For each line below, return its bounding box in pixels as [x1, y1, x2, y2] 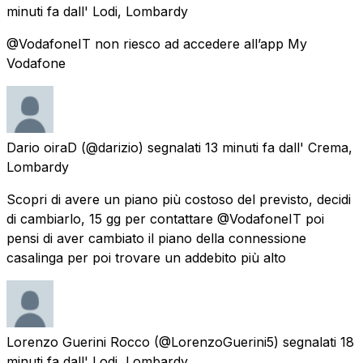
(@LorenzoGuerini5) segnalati [154, 333, 336, 350]
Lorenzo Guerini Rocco [6, 333, 150, 350]
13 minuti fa [205, 139, 275, 156]
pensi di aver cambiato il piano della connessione [6, 229, 306, 246]
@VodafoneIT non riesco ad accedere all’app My [6, 35, 307, 52]
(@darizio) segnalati [81, 139, 201, 156]
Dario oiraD [6, 139, 77, 156]
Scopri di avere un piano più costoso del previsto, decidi [6, 190, 351, 207]
